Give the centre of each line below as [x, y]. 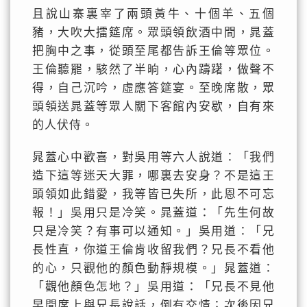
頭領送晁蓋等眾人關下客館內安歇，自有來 [153, 107]
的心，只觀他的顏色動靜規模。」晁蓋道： [153, 268]
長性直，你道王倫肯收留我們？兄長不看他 [153, 250]
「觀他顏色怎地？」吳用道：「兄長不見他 [153, 287]
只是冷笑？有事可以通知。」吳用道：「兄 [153, 231]
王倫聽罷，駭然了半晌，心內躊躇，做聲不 [153, 70]
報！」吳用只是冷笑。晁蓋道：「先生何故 [153, 213]
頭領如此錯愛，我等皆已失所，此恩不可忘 [153, 194]
